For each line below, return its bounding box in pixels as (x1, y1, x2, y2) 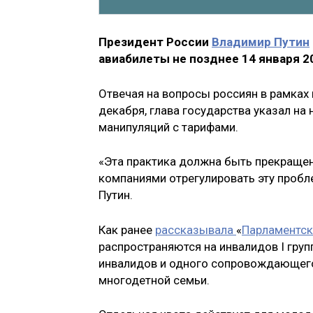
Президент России (99, 35, 212, 50)
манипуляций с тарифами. (99, 119, 238, 134)
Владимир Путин (212, 35, 310, 50)
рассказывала (155, 222, 236, 237)
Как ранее (99, 222, 155, 237)
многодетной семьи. (99, 272, 210, 287)
